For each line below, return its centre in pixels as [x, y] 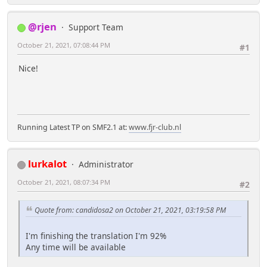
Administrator [106, 164]
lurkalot [47, 164]
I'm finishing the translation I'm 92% [96, 235]
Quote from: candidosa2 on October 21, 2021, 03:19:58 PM [130, 210]
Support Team [96, 27]
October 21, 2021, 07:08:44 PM [64, 45]
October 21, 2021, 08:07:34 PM [64, 182]
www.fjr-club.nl [155, 127]
